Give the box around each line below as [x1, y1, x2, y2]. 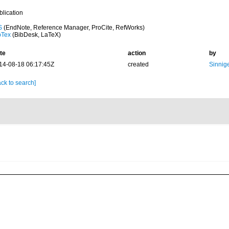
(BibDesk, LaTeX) [10, 31, 61, 38]
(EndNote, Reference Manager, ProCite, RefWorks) [2, 24, 145, 31]
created [127, 61, 149, 68]
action [127, 50, 146, 57]
